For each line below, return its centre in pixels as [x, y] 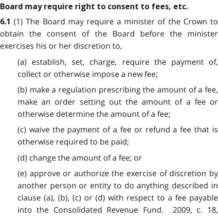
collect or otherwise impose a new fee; [87, 74]
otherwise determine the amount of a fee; [94, 114]
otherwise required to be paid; [73, 142]
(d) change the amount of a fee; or [80, 157]
